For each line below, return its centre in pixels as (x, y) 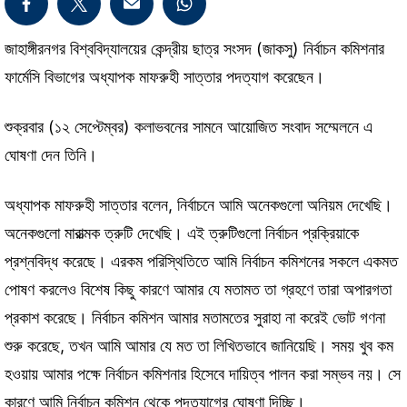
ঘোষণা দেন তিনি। (51, 155)
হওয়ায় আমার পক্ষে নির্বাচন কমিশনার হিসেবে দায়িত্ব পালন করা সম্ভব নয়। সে (203, 374)
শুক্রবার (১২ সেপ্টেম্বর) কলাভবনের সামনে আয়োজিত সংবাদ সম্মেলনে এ (189, 127)
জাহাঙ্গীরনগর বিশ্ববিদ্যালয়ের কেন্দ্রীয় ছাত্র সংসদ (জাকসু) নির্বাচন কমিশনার (194, 49)
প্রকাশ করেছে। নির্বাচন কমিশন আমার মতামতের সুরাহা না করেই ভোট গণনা (195, 318)
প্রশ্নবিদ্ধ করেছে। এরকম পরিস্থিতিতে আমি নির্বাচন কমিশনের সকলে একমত (201, 261)
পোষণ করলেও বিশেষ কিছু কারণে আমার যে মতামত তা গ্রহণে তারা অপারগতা (198, 289)
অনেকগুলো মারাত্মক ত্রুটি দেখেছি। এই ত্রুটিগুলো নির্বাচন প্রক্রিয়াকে (182, 233)
